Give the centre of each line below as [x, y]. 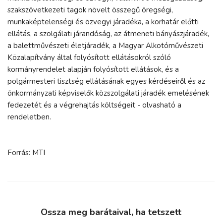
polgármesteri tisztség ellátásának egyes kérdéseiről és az [106, 81]
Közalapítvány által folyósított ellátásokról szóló [89, 57]
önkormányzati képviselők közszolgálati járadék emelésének [108, 93]
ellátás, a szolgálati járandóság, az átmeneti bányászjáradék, [108, 33]
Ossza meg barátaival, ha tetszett [111, 212]
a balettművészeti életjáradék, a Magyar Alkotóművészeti [105, 45]
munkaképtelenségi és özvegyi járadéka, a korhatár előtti [103, 22]
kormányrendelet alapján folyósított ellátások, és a [93, 69]
